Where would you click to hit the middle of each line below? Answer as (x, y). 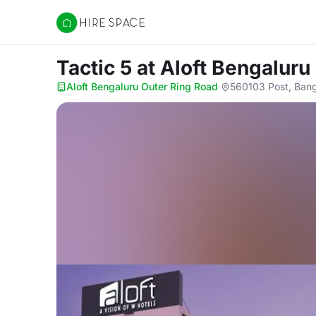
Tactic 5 (97, 68)
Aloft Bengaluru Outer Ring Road (142, 86)
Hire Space (85, 30)
